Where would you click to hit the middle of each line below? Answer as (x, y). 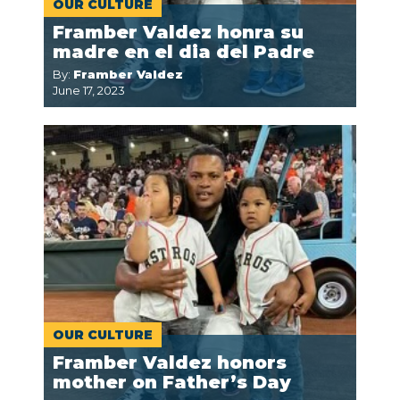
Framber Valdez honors (170, 362)
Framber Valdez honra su (178, 32)
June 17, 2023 (89, 90)
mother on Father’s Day (172, 382)
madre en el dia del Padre (183, 52)
